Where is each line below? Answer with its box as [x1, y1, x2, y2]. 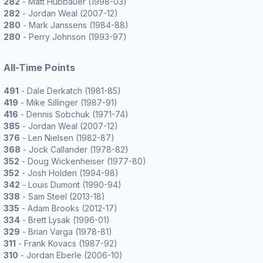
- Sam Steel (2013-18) [20, 191, 105, 201]
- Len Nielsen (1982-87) [20, 133, 114, 143]
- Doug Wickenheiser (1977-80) [19, 156, 146, 166]
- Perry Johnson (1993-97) [21, 32, 127, 42]
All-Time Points [4, 62, 75, 73]
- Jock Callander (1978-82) [21, 144, 129, 154]
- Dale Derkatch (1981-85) [19, 86, 121, 96]
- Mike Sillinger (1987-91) [18, 97, 117, 107]
